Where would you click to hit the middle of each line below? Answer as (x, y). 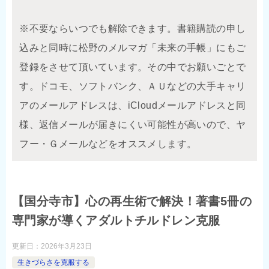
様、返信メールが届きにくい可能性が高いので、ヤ (133, 124)
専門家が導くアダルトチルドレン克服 (116, 220)
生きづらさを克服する (53, 262)
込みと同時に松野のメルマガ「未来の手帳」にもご (133, 47)
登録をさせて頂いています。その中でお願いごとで (133, 67)
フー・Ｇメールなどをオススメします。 (108, 144)
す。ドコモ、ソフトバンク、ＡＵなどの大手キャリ (133, 86)
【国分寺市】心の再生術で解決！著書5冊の (132, 201)
